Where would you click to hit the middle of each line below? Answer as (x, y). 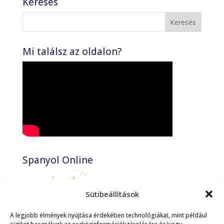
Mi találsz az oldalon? (72, 51)
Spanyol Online (57, 160)
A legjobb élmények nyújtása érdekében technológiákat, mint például (108, 215)
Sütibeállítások (112, 194)
